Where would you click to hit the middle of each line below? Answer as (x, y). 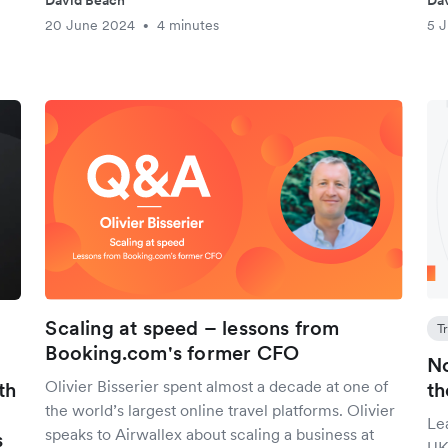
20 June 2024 (90, 25)
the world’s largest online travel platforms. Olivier (220, 410)
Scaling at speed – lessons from (192, 328)
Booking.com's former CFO (172, 353)
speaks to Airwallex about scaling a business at (210, 434)
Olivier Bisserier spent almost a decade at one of (217, 386)
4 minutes (188, 25)
